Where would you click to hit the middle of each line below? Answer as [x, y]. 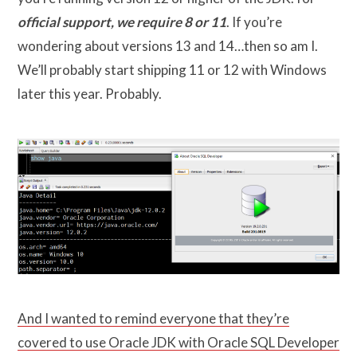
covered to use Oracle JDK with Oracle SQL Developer [178, 343]
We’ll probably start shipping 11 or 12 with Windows [172, 70]
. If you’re [254, 22]
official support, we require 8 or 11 [122, 22]
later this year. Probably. [90, 94]
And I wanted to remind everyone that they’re [153, 319]
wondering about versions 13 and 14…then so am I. [168, 46]
